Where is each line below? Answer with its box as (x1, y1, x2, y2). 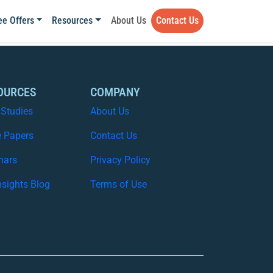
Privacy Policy (90, 154, 151, 166)
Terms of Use (90, 179, 147, 190)
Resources (52, 15, 93, 27)
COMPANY (90, 85, 140, 99)
